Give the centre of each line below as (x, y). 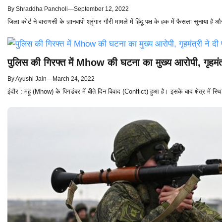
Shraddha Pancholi (42, 9)
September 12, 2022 (101, 9)
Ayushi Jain (31, 79)
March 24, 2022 (74, 79)
